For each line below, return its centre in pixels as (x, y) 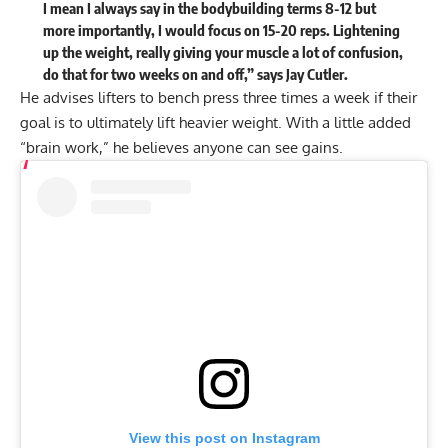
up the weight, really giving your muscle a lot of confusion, (222, 51)
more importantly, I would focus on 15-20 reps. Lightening (221, 29)
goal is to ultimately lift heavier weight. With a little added (215, 122)
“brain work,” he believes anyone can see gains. (183, 147)
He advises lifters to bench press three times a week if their (218, 97)
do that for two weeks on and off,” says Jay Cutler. (196, 73)
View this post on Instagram (224, 437)
